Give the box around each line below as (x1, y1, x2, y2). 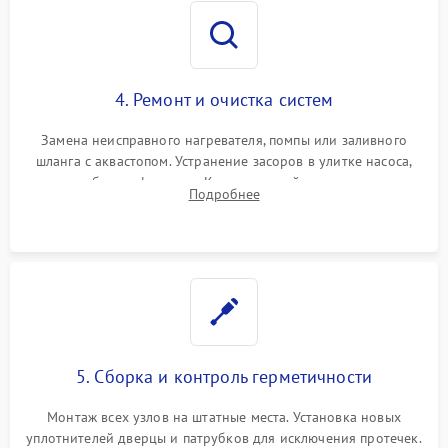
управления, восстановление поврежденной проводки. (48, 194, 400, 212)
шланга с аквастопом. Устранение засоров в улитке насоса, (35, 152, 413, 170)
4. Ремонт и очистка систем (114, 88, 334, 111)
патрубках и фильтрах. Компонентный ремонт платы (55, 173, 393, 191)
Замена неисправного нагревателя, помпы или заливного (41, 131, 407, 149)
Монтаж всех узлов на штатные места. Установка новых (47, 408, 401, 426)
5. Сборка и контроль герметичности (75, 365, 373, 388)
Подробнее (188, 185, 260, 203)
